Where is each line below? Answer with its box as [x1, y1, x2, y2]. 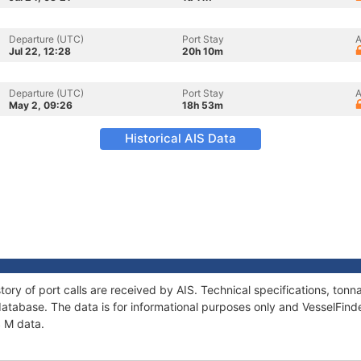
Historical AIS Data [125, 131, 236, 146]
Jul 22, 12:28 [9, 45, 71, 57]
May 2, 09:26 [9, 99, 73, 111]
